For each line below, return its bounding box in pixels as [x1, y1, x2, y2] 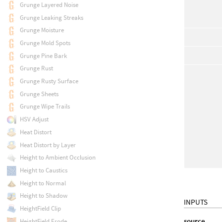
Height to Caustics [19, 166, 67, 174]
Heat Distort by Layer [19, 140, 76, 149]
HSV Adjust [19, 115, 49, 124]
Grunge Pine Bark [19, 51, 67, 60]
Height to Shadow [19, 191, 67, 200]
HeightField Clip [19, 204, 61, 213]
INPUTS [184, 197, 208, 207]
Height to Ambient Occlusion [19, 153, 96, 162]
